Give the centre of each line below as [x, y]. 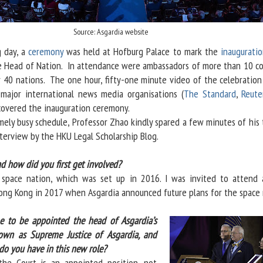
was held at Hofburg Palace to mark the [142, 51]
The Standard [210, 94]
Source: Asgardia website [111, 32]
